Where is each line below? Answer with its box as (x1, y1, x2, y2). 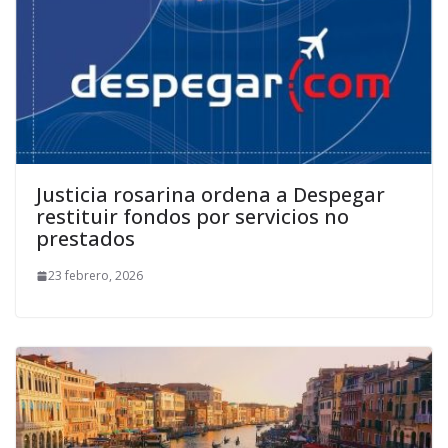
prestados (36, 225, 135, 253)
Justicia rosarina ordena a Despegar (36, 181, 385, 209)
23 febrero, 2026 (48, 267, 143, 285)
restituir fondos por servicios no (36, 203, 349, 231)
